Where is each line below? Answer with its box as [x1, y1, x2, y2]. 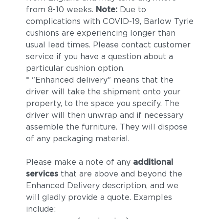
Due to [119, 5, 146, 14]
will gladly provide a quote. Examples [25, 193, 172, 202]
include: [25, 204, 56, 214]
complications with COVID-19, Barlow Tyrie [25, 17, 194, 26]
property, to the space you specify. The [25, 99, 179, 108]
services [25, 169, 58, 178]
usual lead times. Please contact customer [25, 40, 191, 49]
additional [132, 157, 173, 167]
